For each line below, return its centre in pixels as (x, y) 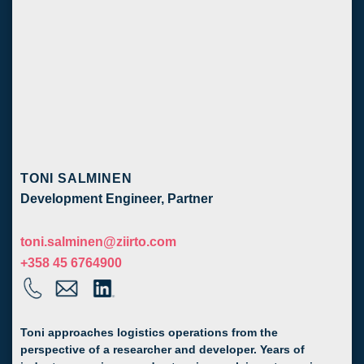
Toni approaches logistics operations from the (149, 333)
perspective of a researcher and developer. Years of (162, 350)
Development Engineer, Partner (117, 198)
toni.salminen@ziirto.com (98, 241)
